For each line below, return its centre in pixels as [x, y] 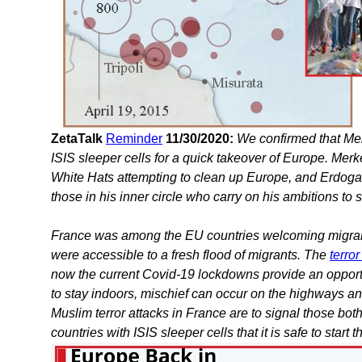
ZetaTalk [77, 139]
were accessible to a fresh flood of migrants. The [190, 255]
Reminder [134, 139]
